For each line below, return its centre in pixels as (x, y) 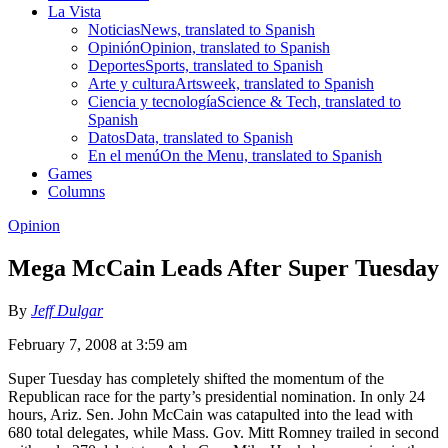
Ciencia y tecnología (152, 101)
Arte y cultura (131, 83)
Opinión (114, 47)
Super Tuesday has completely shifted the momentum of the (196, 378)
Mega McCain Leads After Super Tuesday (223, 267)
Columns (76, 191)
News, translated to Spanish (227, 29)
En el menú (124, 155)
